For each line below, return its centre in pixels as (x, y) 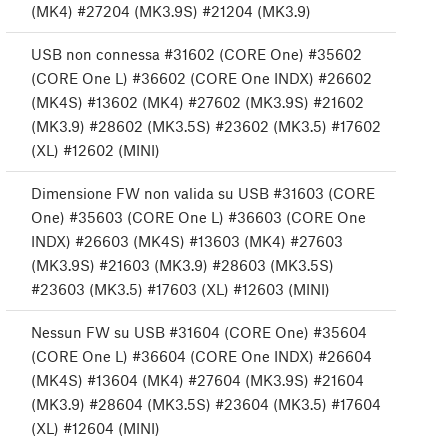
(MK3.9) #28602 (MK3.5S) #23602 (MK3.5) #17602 (206, 126)
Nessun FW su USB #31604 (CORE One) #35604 (199, 332)
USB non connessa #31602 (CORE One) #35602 (196, 54)
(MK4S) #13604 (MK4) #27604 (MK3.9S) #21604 (197, 380)
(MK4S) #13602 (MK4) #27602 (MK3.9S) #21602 (197, 102)
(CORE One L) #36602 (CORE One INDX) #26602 (201, 78)
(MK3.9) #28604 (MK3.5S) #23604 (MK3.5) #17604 (206, 404)
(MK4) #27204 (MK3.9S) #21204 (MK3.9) (171, 11)
